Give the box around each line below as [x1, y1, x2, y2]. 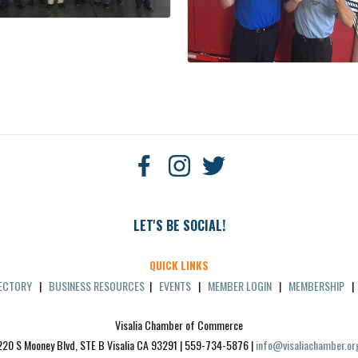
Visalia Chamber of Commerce [115, 316, 243, 333]
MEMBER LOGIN [208, 276, 272, 294]
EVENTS [159, 276, 191, 294]
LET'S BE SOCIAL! [133, 215, 225, 235]
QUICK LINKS [149, 257, 209, 273]
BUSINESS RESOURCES [49, 276, 145, 294]
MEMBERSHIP [288, 276, 344, 294]
